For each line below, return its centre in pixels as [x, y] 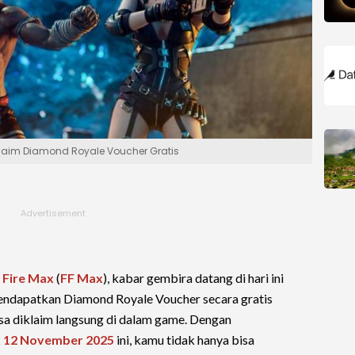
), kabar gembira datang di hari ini [193, 278]
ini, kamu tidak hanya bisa [184, 340]
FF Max [82, 278]
